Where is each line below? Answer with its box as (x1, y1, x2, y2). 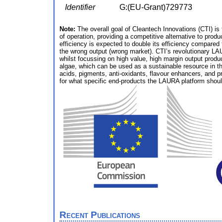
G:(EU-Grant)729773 (119, 3, 192, 12)
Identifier (65, 3, 95, 12)
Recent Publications (59, 210, 140, 221)
